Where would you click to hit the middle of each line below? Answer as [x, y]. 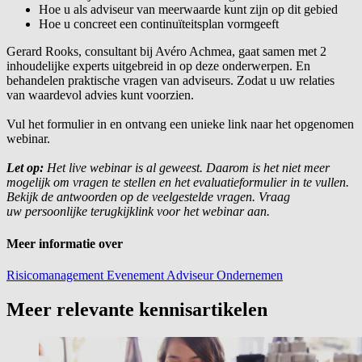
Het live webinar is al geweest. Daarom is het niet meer [187, 168]
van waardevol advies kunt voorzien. [100, 95]
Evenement [137, 275]
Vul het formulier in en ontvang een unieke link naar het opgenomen [180, 124]
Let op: [25, 168]
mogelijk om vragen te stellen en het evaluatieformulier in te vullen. [178, 183]
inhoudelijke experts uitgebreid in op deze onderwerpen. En [158, 66]
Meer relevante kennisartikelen [137, 309]
